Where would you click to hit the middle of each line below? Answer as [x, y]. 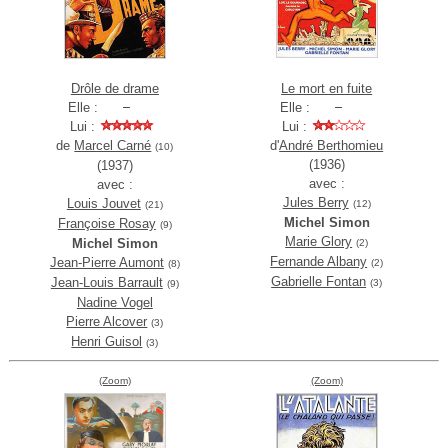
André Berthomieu [331, 146]
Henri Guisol [107, 342]
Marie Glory [319, 242]
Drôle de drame [114, 89]
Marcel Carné [113, 146]
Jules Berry [315, 203]
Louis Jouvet [103, 204]
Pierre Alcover [107, 322]
